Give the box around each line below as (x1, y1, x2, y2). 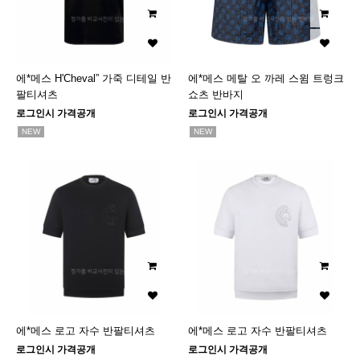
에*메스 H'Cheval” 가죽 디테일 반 (16, 72, 171, 84)
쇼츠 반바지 (188, 88, 243, 100)
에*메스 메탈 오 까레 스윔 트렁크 (188, 72, 344, 84)
